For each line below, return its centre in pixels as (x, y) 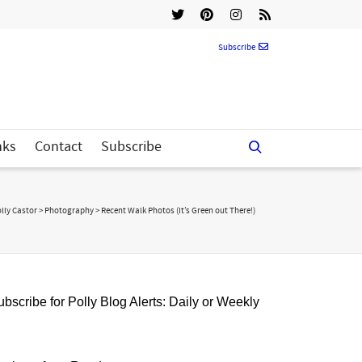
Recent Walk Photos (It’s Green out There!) (178, 211)
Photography (69, 211)
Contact (59, 147)
